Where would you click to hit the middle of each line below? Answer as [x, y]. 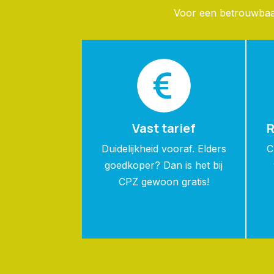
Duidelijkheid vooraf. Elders [164, 148]
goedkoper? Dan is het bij [164, 165]
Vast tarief [164, 128]
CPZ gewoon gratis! [164, 181]
